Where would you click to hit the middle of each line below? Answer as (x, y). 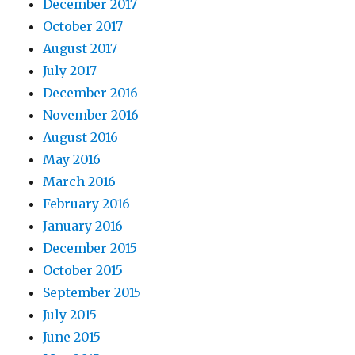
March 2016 (80, 182)
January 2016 (83, 226)
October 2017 (83, 27)
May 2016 (72, 160)
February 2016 (87, 204)
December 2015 (90, 248)
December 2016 (91, 93)
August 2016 (81, 137)
